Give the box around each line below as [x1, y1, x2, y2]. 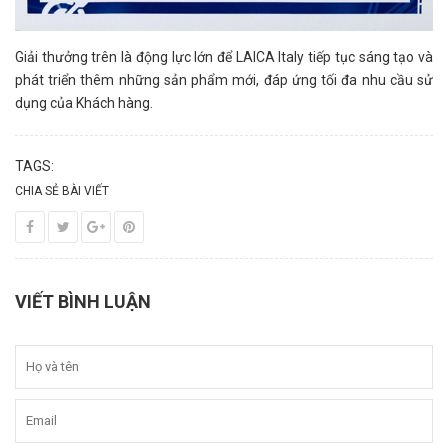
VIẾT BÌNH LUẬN [15, 291, 151, 313]
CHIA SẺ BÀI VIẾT [15, 184, 109, 199]
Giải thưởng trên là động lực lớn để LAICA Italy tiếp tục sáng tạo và [15, 49, 433, 66]
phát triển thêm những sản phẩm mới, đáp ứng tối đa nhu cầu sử [15, 72, 433, 89]
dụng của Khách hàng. [15, 95, 153, 112]
